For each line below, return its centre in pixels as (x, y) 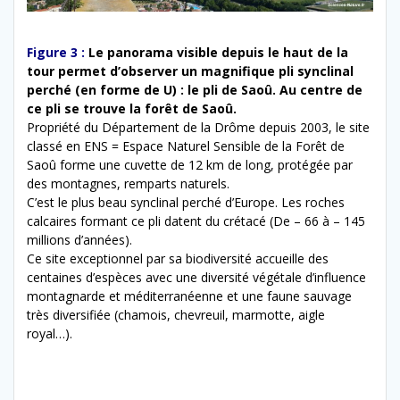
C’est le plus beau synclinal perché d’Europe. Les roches (186, 202)
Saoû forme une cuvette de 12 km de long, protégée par (190, 164)
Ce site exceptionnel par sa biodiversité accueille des (178, 258)
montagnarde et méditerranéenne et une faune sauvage (189, 296)
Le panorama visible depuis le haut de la (218, 52)
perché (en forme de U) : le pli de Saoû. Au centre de (195, 89)
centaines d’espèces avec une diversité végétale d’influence (196, 277)
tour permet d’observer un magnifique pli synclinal (190, 71)
